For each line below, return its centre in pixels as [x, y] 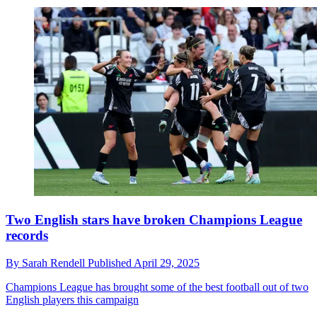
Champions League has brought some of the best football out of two [157, 287]
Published [111, 263]
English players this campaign [72, 299]
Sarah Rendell [55, 263]
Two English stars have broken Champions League [154, 219]
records [27, 235]
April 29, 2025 [167, 263]
